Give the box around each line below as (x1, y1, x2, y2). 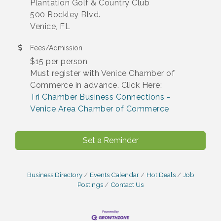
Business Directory (27, 170, 82, 179)
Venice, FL (30, 21, 79, 31)
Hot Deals (146, 170, 176, 179)
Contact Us (110, 180, 144, 188)
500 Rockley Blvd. (30, 9, 101, 19)
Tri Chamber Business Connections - (30, 92, 170, 102)
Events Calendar (89, 170, 139, 179)
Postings (77, 180, 103, 188)
